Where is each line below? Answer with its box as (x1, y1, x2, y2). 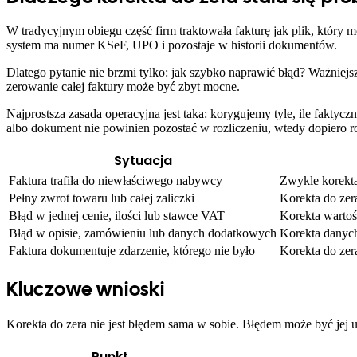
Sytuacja (113, 151, 172, 171)
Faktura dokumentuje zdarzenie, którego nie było (9, 244, 255, 258)
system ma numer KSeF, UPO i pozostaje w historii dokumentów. (6, 38, 337, 53)
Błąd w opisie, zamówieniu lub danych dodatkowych (9, 226, 277, 241)
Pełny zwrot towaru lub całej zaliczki (9, 191, 194, 206)
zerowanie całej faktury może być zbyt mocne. (6, 80, 240, 94)
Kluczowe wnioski (6, 277, 165, 302)
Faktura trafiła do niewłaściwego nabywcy (9, 174, 222, 188)
